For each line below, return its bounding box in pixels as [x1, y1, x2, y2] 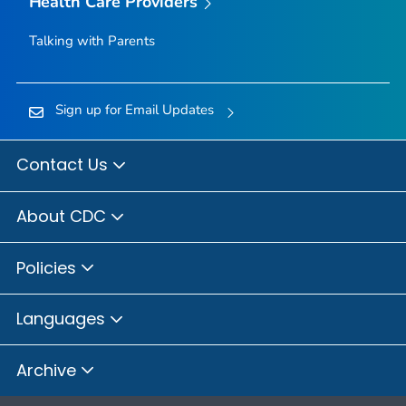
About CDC [16, 205, 111, 228]
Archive [16, 358, 81, 382]
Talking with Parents [28, 31, 155, 50]
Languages [16, 307, 110, 331]
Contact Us [16, 153, 112, 177]
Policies [16, 256, 81, 279]
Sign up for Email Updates [54, 100, 214, 119]
